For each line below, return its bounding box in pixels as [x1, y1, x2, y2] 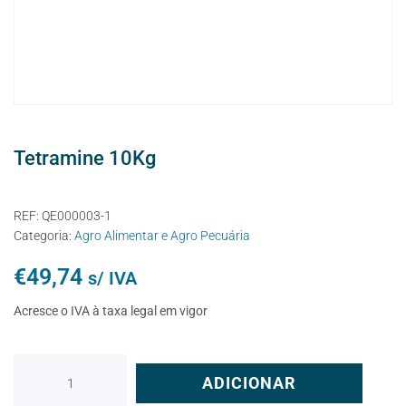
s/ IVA [88, 266, 137, 289]
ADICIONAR [202, 372, 296, 392]
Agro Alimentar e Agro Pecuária [74, 227, 250, 243]
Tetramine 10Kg [14, 146, 156, 169]
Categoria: [14, 227, 74, 243]
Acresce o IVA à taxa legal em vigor [14, 303, 208, 318]
